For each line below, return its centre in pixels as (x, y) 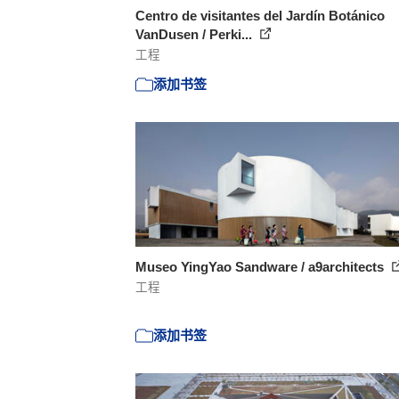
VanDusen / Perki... (195, 34)
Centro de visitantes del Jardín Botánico (260, 16)
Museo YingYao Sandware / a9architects (261, 267)
